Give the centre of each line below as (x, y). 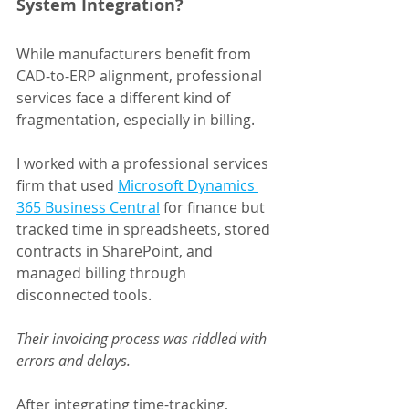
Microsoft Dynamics (188, 186)
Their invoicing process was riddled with (143, 339)
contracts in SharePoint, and (116, 252)
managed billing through (103, 273)
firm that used (67, 186)
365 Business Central (88, 208)
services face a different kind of (125, 98)
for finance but (214, 208)
